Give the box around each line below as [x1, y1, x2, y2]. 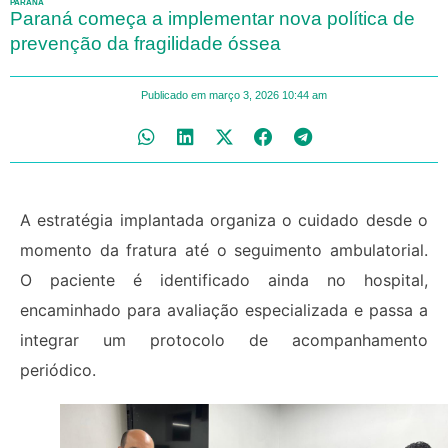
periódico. [20, 359, 101, 380]
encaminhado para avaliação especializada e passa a [20, 299, 428, 320]
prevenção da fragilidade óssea [10, 32, 281, 54]
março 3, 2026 [208, 88, 279, 101]
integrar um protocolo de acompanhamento [20, 329, 428, 350]
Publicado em [140, 88, 206, 101]
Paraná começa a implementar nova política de [10, 7, 415, 29]
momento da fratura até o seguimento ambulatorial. [20, 239, 428, 260]
